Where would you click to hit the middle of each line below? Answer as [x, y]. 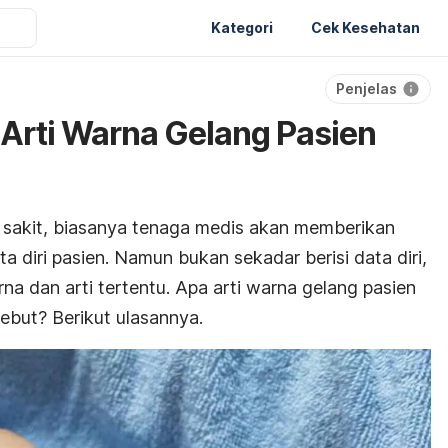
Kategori [242, 27]
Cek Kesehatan [365, 27]
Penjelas [366, 88]
